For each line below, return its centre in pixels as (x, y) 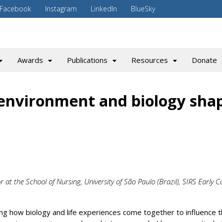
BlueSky (143, 9)
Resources (150, 60)
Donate (204, 60)
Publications (87, 60)
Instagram (61, 9)
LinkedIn (104, 9)
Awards (30, 60)
